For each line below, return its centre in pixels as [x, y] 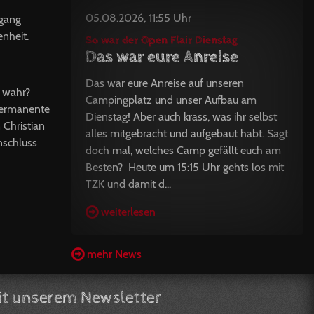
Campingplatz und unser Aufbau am [171, 100]
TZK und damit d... [128, 184]
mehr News [114, 254]
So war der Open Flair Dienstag [161, 40]
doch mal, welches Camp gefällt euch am [183, 150]
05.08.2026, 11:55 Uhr [138, 18]
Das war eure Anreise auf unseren [164, 83]
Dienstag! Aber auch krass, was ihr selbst [181, 117]
